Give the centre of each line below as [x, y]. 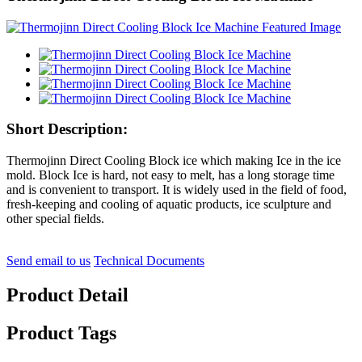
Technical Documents [149, 261]
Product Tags [61, 333]
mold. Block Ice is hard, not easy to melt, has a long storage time [170, 175]
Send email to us [48, 261]
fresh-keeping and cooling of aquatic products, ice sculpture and [169, 204]
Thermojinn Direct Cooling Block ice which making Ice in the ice [174, 161]
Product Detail [67, 295]
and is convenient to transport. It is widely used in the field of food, [177, 190]
